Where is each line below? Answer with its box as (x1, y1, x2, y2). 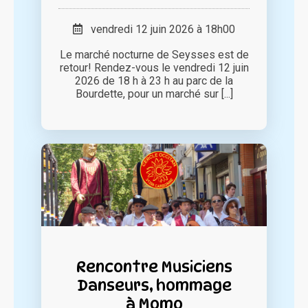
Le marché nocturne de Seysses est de (59, 48, 249, 62)
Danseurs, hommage (76, 276, 232, 295)
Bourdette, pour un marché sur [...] (75, 87, 233, 101)
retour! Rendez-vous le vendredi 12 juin (59, 61, 249, 75)
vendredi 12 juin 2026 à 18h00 (82, 23, 235, 36)
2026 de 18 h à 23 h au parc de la (75, 74, 233, 88)
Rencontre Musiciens (76, 257, 232, 276)
